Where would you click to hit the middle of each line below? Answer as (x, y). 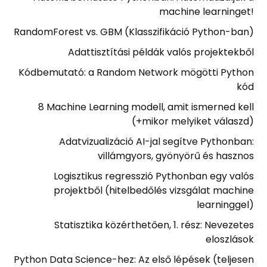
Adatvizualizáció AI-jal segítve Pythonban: (156, 142)
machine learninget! (206, 12)
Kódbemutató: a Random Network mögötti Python (136, 72)
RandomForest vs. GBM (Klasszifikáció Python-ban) (133, 32)
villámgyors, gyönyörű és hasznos (176, 156)
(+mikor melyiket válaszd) (193, 121)
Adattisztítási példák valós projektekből (161, 52)
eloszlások (229, 239)
